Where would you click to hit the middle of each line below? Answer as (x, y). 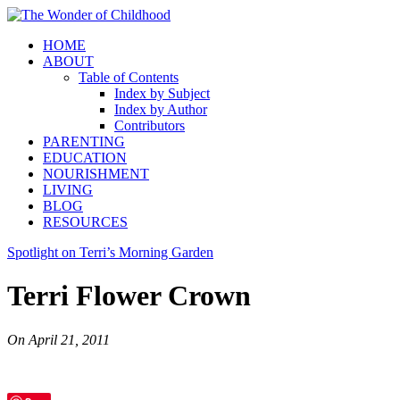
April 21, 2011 (69, 339)
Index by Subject (162, 93)
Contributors (150, 125)
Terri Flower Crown (129, 296)
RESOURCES (85, 222)
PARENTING (84, 142)
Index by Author (161, 109)
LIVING (68, 190)
